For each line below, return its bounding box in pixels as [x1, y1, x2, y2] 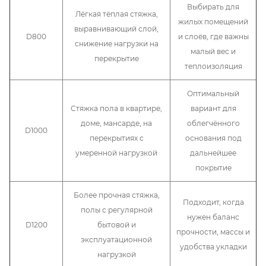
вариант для [190, 103, 236, 113]
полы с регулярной [80, 205, 153, 214]
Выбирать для [187, 2, 239, 11]
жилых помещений [178, 17, 248, 26]
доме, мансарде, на [81, 118, 152, 128]
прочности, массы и [176, 227, 250, 236]
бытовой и [97, 220, 136, 229]
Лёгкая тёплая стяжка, [75, 9, 158, 18]
